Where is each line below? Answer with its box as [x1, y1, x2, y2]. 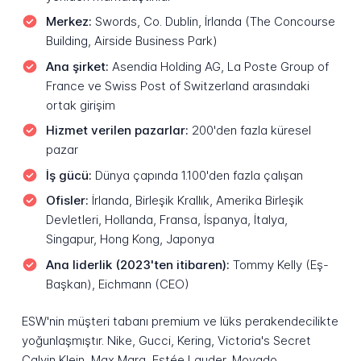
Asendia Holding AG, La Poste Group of [108, 58, 329, 74]
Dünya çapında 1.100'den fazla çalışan [91, 167, 303, 183]
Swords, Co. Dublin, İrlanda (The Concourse [91, 14, 335, 30]
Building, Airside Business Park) [45, 33, 218, 49]
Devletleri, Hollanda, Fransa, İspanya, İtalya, [45, 212, 288, 228]
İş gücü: [45, 167, 92, 183]
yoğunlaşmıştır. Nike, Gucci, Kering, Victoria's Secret [21, 333, 311, 349]
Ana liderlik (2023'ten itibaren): [45, 256, 230, 272]
